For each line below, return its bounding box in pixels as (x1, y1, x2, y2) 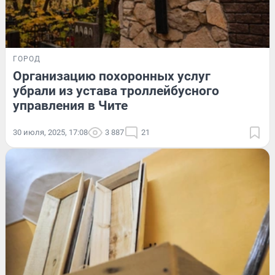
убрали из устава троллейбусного (13, 83, 219, 98)
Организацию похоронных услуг (13, 68, 211, 83)
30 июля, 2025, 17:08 (13, 127, 88, 137)
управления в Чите (13, 98, 128, 113)
